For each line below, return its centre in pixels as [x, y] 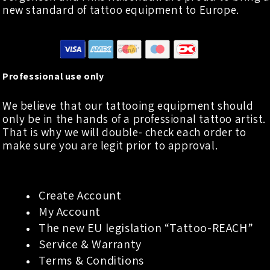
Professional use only [53, 77]
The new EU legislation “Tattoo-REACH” [146, 228]
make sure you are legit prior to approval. [110, 146]
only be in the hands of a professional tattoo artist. [134, 119]
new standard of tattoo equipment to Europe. [121, 10]
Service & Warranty [90, 244]
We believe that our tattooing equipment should [128, 106]
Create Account [80, 196]
